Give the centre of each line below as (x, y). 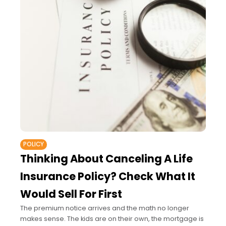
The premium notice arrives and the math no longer (105, 208)
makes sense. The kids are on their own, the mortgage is (112, 219)
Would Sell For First (71, 194)
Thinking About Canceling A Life (106, 159)
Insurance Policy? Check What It (108, 177)
